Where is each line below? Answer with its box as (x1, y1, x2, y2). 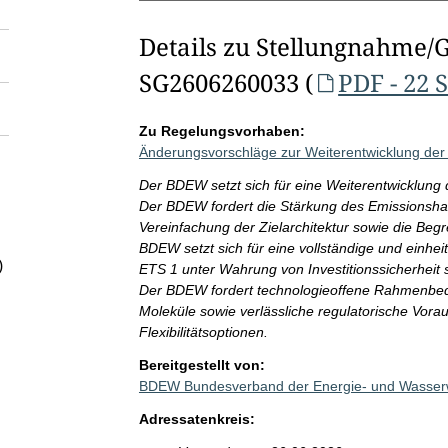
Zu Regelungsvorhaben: (138, 123, 305, 139)
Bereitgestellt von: (138, 357, 265, 373)
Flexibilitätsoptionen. (138, 324, 268, 340)
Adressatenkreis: (138, 411, 255, 427)
